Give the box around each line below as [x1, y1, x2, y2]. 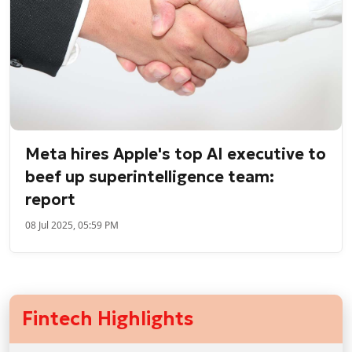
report [25, 189, 76, 211]
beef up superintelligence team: [25, 167, 275, 188]
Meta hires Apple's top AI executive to [25, 144, 327, 165]
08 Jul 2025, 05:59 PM [25, 218, 119, 233]
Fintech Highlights [22, 307, 193, 332]
